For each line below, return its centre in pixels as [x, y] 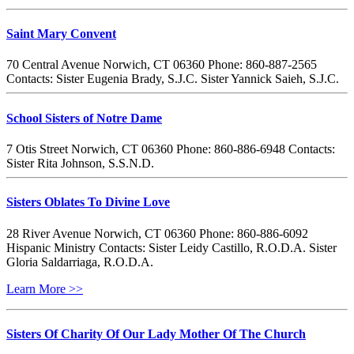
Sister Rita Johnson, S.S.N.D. [80, 164]
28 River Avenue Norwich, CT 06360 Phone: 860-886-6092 [157, 233]
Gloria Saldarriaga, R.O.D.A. [80, 262]
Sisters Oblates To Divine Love [88, 202]
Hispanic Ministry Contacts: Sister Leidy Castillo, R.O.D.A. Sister [171, 247]
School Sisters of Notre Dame [84, 118]
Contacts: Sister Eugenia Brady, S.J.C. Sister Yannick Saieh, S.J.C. [173, 79]
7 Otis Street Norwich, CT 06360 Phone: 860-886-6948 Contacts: [171, 149]
